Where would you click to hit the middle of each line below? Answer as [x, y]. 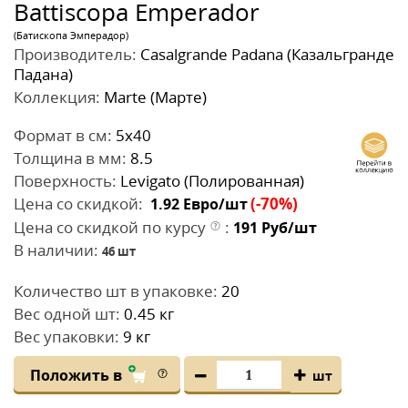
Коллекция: [57, 97]
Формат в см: [63, 135]
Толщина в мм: [70, 158]
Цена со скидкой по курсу [112, 227]
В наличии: [56, 250]
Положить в [77, 375]
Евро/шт [214, 204]
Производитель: [75, 54]
